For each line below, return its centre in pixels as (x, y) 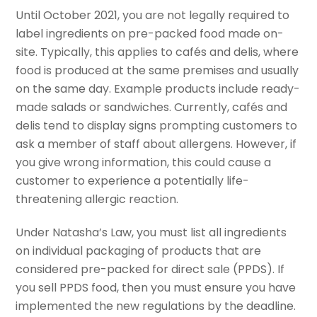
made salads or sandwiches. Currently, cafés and (152, 108)
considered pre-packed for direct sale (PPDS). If (150, 269)
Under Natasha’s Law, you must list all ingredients (151, 232)
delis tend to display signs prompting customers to (157, 126)
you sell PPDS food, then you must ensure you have (156, 287)
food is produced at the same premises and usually (157, 71)
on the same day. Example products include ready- (158, 89)
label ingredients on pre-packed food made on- (150, 34)
